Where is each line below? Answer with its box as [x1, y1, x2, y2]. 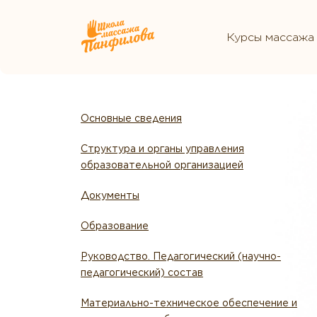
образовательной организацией [81, 159, 243, 171]
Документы [81, 190, 139, 201]
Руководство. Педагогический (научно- [81, 250, 281, 262]
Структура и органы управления [81, 143, 244, 154]
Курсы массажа [226, 30, 314, 44]
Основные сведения [81, 113, 182, 124]
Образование [81, 220, 149, 231]
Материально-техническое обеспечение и [81, 297, 297, 309]
